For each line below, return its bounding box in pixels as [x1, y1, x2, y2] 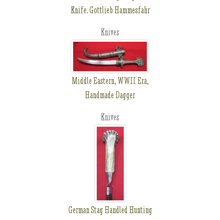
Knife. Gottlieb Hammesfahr [70, 4, 150, 16]
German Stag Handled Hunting [68, 204, 152, 216]
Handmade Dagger [85, 89, 135, 101]
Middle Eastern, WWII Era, [72, 75, 148, 86]
